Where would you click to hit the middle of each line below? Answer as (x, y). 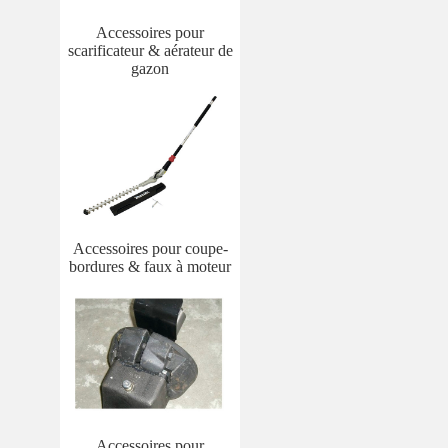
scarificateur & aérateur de (150, 50)
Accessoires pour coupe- (150, 248)
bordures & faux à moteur (150, 266)
